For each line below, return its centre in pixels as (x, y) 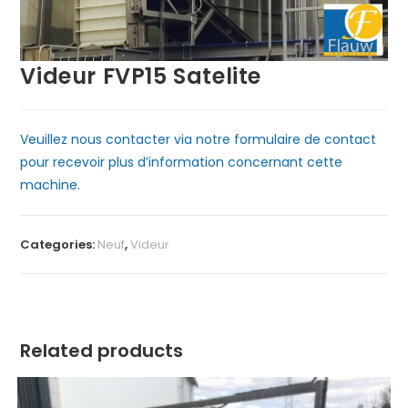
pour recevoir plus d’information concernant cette (182, 163)
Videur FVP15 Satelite (141, 76)
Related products (102, 351)
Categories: (59, 245)
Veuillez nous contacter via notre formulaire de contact (199, 140)
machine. (51, 185)
